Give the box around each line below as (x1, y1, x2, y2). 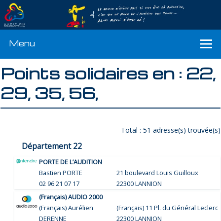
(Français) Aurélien (39, 203, 94, 212)
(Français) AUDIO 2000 (39, 192, 103, 201)
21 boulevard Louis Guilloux (116, 168, 199, 177)
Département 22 (22, 140, 82, 151)
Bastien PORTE (39, 168, 83, 177)
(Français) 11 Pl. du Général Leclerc (116, 203, 219, 212)
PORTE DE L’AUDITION (39, 157, 103, 166)
